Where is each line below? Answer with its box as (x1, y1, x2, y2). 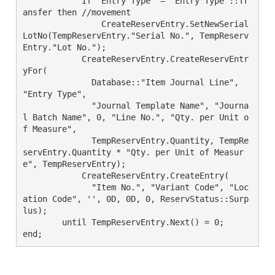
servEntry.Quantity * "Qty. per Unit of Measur (23, 147, 244, 157)
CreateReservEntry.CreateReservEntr (23, 54, 62, 64)
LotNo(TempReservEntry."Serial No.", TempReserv (23, 31, 249, 41)
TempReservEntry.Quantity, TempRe (23, 136, 62, 145)
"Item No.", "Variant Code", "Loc (23, 182, 62, 192)
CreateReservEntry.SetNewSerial (23, 19, 101, 29)
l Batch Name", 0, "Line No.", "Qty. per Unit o (23, 112, 249, 122)
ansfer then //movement (23, 7, 131, 17)
